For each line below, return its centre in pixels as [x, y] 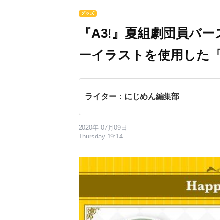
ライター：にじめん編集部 [132, 96]
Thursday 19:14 [101, 136]
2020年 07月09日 [103, 127]
